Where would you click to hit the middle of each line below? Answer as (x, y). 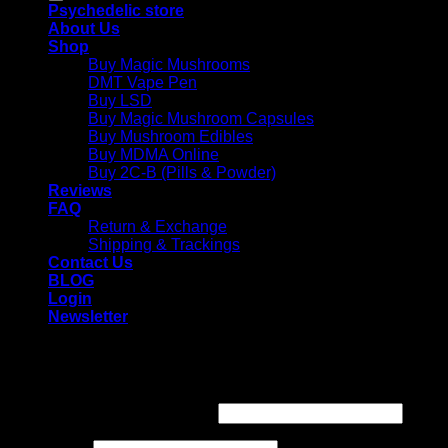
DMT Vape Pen (142, 82)
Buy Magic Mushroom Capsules (201, 118)
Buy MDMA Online (153, 154)
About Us (84, 28)
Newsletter (88, 316)
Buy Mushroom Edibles (170, 136)
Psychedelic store (116, 10)
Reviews (80, 190)
